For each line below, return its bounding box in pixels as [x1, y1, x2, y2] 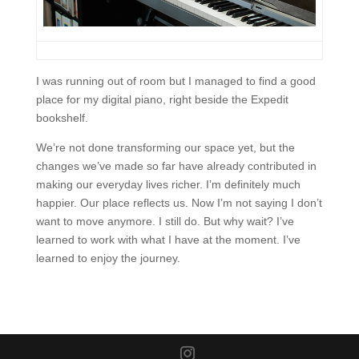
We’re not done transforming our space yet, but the [35, 141, 295, 154]
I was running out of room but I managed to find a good [35, 75, 316, 87]
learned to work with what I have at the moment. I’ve [35, 233, 301, 246]
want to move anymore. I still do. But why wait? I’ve [35, 215, 294, 228]
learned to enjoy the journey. [35, 252, 180, 264]
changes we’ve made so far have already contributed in [35, 159, 317, 172]
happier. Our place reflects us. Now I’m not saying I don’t [35, 196, 322, 209]
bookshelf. [35, 111, 88, 124]
